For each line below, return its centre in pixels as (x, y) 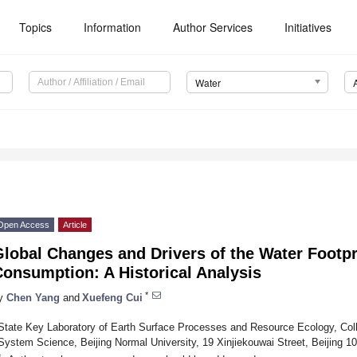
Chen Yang (33, 297)
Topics (36, 27)
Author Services (213, 27)
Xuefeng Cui (112, 297)
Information (113, 27)
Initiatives (308, 27)
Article (75, 225)
